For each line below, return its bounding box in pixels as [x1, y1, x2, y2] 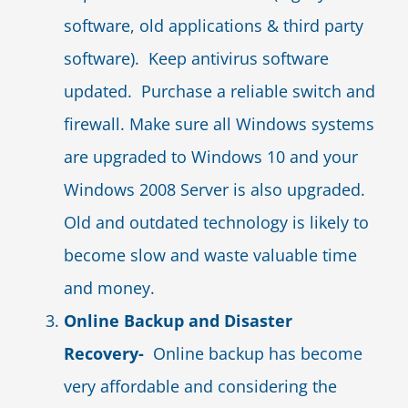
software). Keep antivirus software [64, 47, 329, 69]
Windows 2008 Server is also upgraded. [64, 178, 370, 200]
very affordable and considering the [64, 375, 337, 397]
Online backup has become [153, 342, 362, 364]
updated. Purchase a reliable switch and [64, 80, 375, 102]
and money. [64, 277, 155, 299]
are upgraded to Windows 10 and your [64, 146, 358, 168]
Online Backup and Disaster [64, 310, 292, 331]
